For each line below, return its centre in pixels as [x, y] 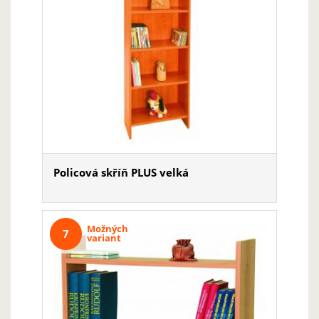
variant [104, 238]
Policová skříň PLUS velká [121, 172]
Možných [108, 229]
